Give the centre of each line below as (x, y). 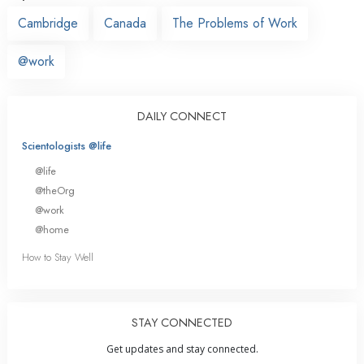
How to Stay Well (58, 258)
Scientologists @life (67, 145)
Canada (125, 23)
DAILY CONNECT (182, 116)
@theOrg (55, 190)
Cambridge (48, 23)
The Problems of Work (235, 23)
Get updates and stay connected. (182, 349)
